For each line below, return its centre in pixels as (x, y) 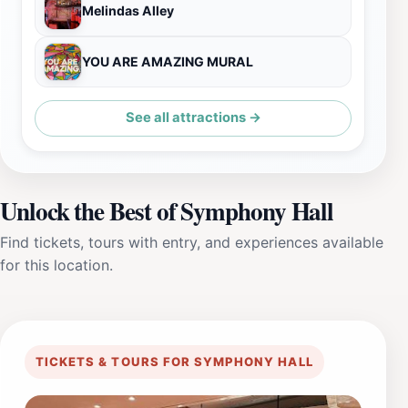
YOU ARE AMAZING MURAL (168, 61)
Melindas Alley (128, 10)
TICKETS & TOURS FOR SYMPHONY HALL (174, 361)
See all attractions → (193, 118)
